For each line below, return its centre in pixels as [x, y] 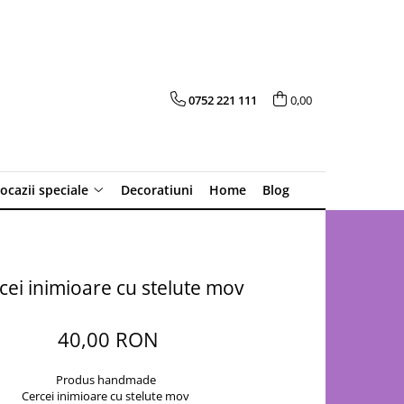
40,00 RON [109, 339]
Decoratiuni [157, 190]
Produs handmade [106, 380]
